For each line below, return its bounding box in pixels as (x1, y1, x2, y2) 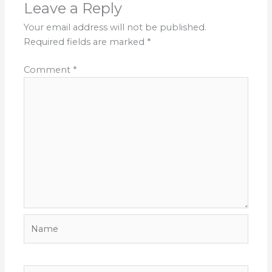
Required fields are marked (24, 36, 148, 48)
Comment (24, 64, 73, 76)
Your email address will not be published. (24, 22, 207, 33)
